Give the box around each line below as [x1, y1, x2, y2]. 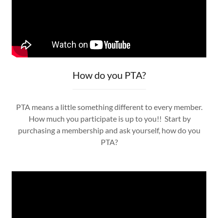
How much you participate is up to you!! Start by [27, 114, 191, 123]
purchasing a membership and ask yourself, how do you [18, 126, 200, 135]
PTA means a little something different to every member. [16, 102, 202, 111]
